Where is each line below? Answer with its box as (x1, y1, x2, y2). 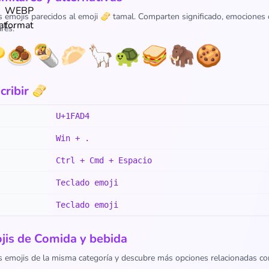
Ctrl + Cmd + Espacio (56, 156, 152, 165)
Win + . (56, 133, 89, 143)
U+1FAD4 (56, 111, 89, 121)
